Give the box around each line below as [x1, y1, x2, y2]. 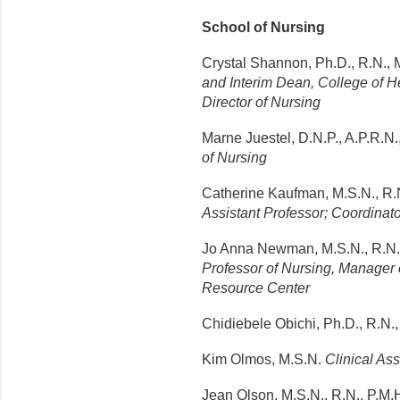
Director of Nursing [202, 95, 321, 111]
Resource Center [202, 280, 310, 296]
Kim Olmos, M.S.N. [202, 352, 325, 368]
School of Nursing [202, 20, 325, 36]
